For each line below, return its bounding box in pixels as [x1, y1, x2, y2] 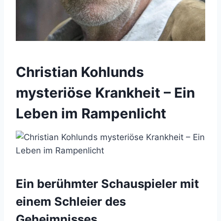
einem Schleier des [16, 194, 126, 209]
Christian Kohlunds [16, 64, 144, 81]
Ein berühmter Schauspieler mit [16, 177, 199, 191]
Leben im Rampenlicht [16, 105, 166, 122]
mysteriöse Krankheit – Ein [16, 84, 195, 102]
